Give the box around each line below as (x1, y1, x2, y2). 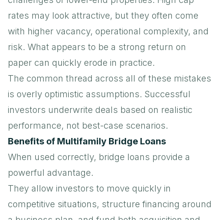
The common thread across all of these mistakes (8, 73, 211, 83)
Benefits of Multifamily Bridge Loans (8, 136, 166, 146)
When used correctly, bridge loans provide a (8, 151, 190, 162)
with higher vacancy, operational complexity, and (8, 26, 209, 36)
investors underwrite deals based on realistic (8, 104, 192, 115)
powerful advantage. (8, 167, 93, 178)
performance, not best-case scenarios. (8, 120, 168, 131)
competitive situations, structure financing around (8, 198, 212, 209)
